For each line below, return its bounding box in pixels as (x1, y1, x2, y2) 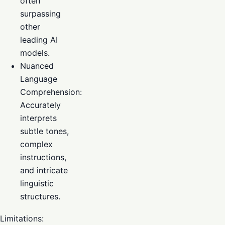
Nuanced (20, 60, 54, 71)
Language (20, 73, 57, 84)
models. (20, 47, 50, 58)
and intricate (20, 165, 68, 175)
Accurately (20, 99, 61, 110)
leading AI (20, 34, 58, 45)
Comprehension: (20, 86, 82, 97)
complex (20, 139, 53, 149)
